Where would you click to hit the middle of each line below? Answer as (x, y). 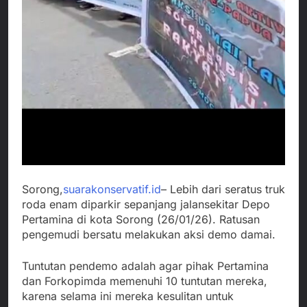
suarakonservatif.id (112, 189)
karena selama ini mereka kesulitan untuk (128, 296)
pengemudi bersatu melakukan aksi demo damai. (149, 234)
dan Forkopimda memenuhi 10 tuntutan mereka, (145, 281)
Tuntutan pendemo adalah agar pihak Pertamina (145, 266)
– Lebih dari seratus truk (223, 189)
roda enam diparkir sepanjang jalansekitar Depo (146, 204)
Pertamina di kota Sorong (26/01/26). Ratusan (141, 219)
